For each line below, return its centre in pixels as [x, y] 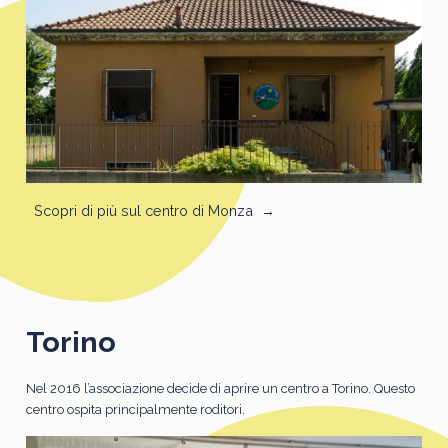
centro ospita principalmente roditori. [135, 409]
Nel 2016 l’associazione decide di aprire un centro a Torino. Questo [220, 388]
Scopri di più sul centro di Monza [143, 210]
